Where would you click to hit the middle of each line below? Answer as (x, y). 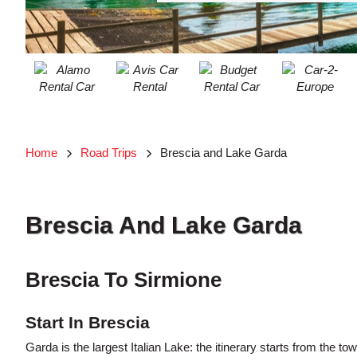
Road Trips (109, 153)
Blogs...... (52, 204)
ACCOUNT (41, 8)
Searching (56, 191)
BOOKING (40, 68)
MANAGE (39, 35)
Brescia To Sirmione (124, 280)
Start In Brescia (88, 323)
